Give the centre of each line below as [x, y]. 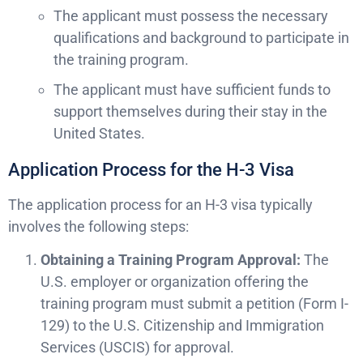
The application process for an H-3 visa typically [160, 204]
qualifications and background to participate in [201, 38]
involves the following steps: [98, 226]
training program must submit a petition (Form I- [194, 304]
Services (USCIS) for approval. [137, 348]
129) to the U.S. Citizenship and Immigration [182, 326]
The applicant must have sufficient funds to [192, 89]
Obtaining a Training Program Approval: [171, 260]
